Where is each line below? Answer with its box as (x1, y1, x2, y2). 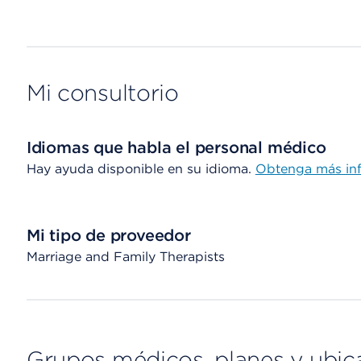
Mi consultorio (26, 79, 179, 106)
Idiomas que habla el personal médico (26, 138, 326, 157)
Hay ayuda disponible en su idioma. (26, 161, 255, 176)
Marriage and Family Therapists (26, 249, 225, 264)
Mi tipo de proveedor (26, 226, 191, 245)
